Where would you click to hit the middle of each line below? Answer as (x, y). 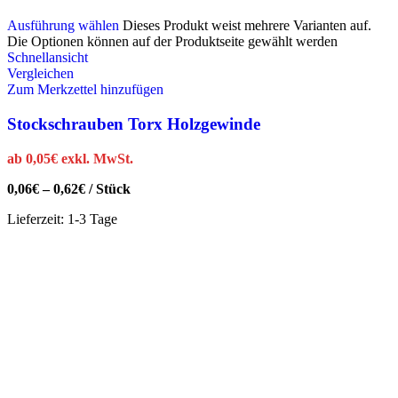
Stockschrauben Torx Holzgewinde (134, 123)
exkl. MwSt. (97, 158)
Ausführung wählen (63, 26)
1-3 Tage (92, 219)
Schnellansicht (48, 58)
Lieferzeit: (37, 219)
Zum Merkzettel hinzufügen (85, 90)
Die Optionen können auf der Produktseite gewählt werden (172, 42)
